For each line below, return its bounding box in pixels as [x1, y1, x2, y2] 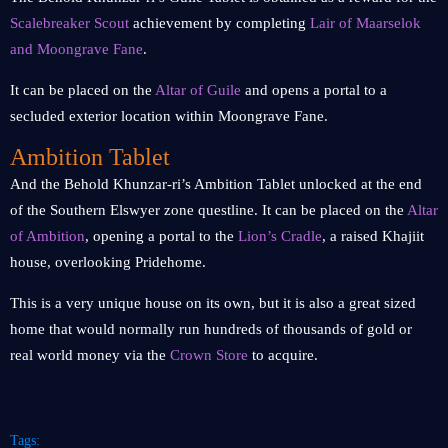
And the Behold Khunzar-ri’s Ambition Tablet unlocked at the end [10, 176, 422, 192]
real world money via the [10, 347, 170, 363]
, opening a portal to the [85, 228, 238, 244]
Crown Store [170, 347, 248, 363]
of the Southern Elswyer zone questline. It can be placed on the [10, 202, 407, 218]
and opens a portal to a [241, 82, 387, 98]
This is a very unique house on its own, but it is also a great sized [10, 295, 416, 311]
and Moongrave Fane [10, 41, 143, 57]
